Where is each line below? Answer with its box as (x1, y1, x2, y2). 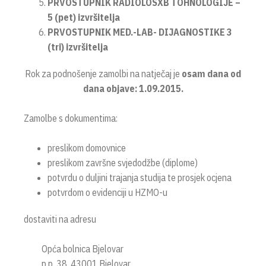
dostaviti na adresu (24, 213, 96, 225)
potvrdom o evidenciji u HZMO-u (47, 186, 167, 198)
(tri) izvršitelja (47, 41, 108, 53)
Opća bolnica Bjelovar (42, 243, 123, 255)
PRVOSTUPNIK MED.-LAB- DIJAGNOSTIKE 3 (47, 26, 232, 38)
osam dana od (180, 68, 241, 80)
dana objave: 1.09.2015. (83, 83, 183, 94)
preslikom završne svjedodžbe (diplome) (47, 157, 198, 169)
